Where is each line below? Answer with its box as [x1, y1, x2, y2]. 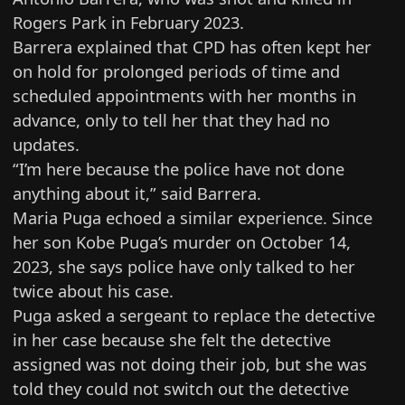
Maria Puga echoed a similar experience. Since [13, 205, 373, 229]
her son [13, 230, 77, 253]
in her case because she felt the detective [13, 327, 332, 351]
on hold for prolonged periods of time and [13, 59, 341, 82]
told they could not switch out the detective [13, 376, 350, 400]
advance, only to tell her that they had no [13, 108, 331, 131]
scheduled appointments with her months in [13, 83, 357, 107]
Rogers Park [13, 10, 108, 33]
